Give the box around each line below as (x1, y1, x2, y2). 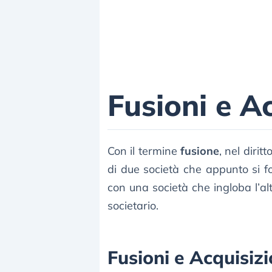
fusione (180, 144, 220, 158)
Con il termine (107, 144, 181, 158)
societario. (107, 199, 158, 212)
